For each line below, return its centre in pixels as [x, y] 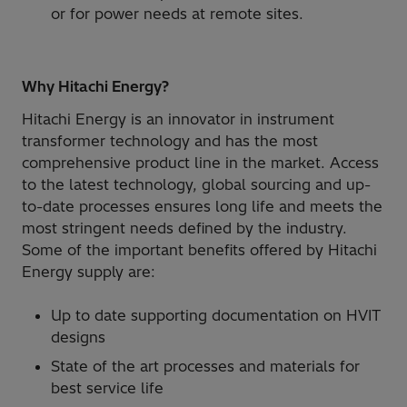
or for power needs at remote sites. [177, 14]
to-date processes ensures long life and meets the [202, 207]
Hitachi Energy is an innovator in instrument [178, 119]
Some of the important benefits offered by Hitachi [199, 250]
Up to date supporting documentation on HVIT [216, 316]
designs [78, 338]
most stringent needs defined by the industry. [184, 228]
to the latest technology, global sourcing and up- [196, 185]
